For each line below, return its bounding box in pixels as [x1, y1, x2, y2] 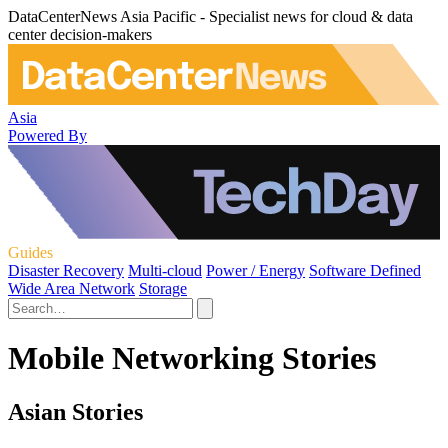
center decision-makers [8, 26, 152, 43]
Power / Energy [206, 261, 305, 279]
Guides [8, 243, 53, 261]
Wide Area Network [8, 279, 135, 297]
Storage [139, 279, 187, 297]
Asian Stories [8, 398, 143, 425]
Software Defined [309, 261, 421, 279]
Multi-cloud [128, 261, 202, 279]
